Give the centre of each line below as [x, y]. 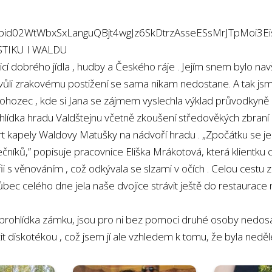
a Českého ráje [142, 66]
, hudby [90, 66]
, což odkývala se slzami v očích [136, 168]
